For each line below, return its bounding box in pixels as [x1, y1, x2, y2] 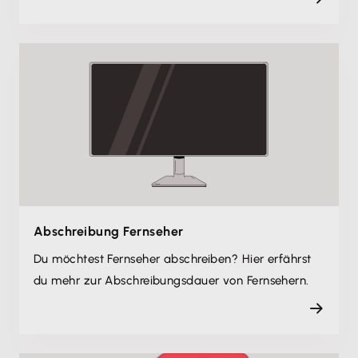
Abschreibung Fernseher [34, 223, 184, 239]
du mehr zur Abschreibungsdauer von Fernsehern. [34, 272, 309, 288]
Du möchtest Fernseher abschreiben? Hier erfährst [34, 251, 312, 266]
